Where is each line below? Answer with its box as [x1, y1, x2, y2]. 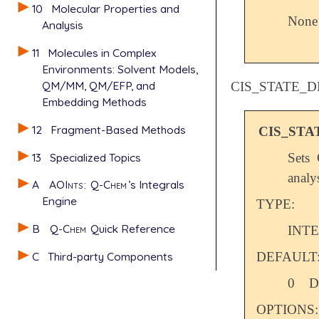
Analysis [42, 18, 83, 33]
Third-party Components [48, 249, 174, 264]
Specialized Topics [50, 150, 142, 164]
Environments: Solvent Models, [42, 61, 198, 76]
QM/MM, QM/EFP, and [42, 78, 155, 93]
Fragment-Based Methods [51, 122, 187, 137]
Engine [42, 194, 77, 209]
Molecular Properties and [51, 1, 180, 16]
